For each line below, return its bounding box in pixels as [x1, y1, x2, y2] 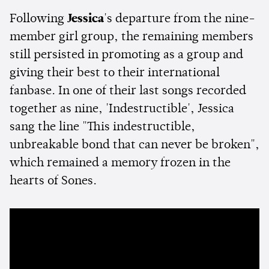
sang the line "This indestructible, [10, 121, 195, 134]
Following [10, 13, 67, 26]
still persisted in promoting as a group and [10, 49, 243, 62]
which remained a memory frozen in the [10, 157, 231, 170]
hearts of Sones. [10, 175, 97, 188]
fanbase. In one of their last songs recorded [10, 85, 246, 98]
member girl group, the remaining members [10, 31, 253, 44]
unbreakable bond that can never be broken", [10, 139, 259, 152]
